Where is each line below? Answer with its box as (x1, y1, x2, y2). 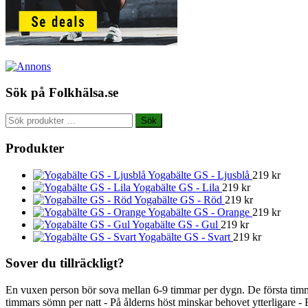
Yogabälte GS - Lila (133, 181, 219, 193)
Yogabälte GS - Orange (148, 206, 250, 218)
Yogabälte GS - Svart (138, 230, 230, 243)
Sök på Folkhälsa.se (5, 85, 118, 100)
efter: (5, 125, 27, 137)
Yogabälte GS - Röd (134, 193, 222, 206)
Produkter (5, 140, 64, 155)
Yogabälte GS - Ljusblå (148, 168, 250, 181)
